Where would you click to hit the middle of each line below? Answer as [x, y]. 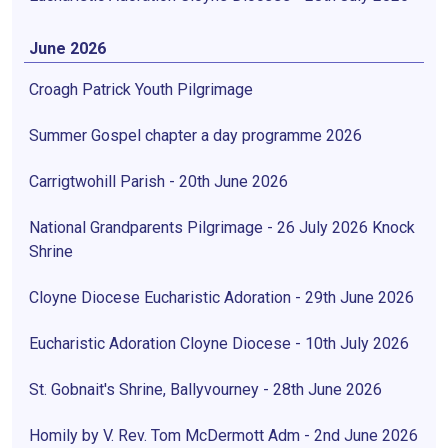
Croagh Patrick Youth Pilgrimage [141, 89]
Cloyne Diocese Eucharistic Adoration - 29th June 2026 [221, 297]
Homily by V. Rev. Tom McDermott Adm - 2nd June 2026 [223, 435]
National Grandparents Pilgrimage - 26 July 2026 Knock [222, 227]
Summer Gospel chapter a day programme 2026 [195, 135]
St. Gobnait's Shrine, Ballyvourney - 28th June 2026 [205, 389]
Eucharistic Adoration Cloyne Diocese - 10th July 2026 [219, 343]
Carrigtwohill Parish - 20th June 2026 [158, 181]
